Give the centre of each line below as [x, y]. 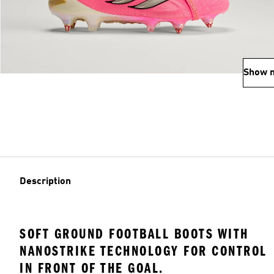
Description [45, 182]
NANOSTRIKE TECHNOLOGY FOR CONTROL [143, 251]
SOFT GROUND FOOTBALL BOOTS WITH [134, 234]
